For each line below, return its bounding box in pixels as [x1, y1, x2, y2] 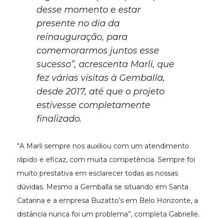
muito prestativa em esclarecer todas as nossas [17, 169, 178, 178]
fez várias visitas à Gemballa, [36, 73, 165, 84]
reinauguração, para [36, 32, 127, 43]
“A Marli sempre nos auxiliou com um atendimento [17, 142, 189, 151]
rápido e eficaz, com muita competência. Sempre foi [17, 155, 195, 164]
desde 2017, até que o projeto [36, 86, 164, 97]
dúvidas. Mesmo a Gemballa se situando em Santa [17, 182, 188, 192]
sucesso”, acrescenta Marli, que [36, 59, 174, 70]
